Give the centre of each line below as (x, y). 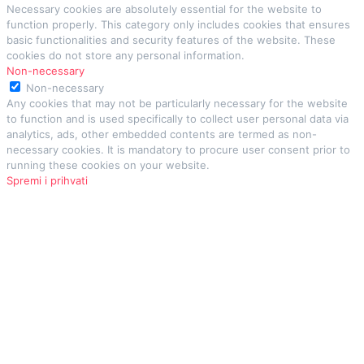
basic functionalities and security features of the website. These (171, 39)
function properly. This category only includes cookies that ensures (178, 24)
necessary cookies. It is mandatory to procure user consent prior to (178, 149)
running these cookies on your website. (108, 165)
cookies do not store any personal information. (126, 55)
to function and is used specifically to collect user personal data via (178, 118)
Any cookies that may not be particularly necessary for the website (177, 103)
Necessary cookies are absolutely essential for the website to (164, 9)
